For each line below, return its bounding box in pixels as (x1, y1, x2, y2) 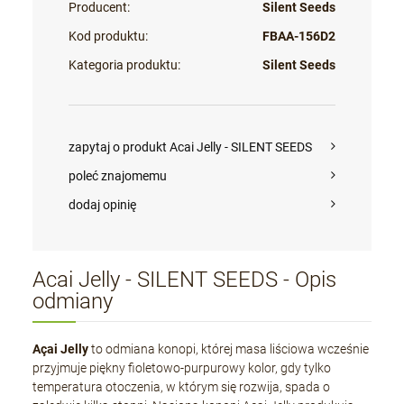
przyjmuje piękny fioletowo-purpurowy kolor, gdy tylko (32, 361, 332, 376)
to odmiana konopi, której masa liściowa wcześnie (88, 342, 370, 357)
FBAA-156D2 (262, 29, 335, 44)
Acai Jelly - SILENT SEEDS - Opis (32, 267, 337, 293)
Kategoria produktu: (69, 58, 181, 73)
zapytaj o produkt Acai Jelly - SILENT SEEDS (69, 140, 313, 155)
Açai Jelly (32, 342, 89, 357)
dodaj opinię (69, 197, 137, 213)
